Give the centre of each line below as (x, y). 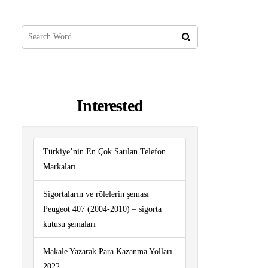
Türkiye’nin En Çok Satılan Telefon (105, 152)
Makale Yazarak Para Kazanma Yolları (108, 252)
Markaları (60, 167)
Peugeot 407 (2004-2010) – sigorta (103, 209)
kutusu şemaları (70, 224)
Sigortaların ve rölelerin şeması (96, 194)
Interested (110, 105)
